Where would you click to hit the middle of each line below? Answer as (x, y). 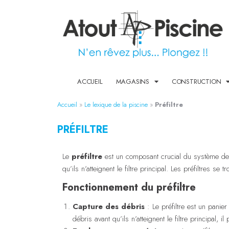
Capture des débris (109, 206)
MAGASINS (132, 81)
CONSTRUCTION (196, 81)
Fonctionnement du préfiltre (129, 187)
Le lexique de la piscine (116, 104)
